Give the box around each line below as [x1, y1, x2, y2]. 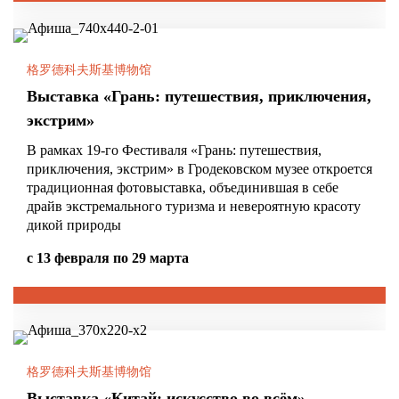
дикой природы [27, 217, 121, 232]
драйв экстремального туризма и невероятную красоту [27, 199, 361, 214]
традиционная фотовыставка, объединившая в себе [27, 180, 338, 195]
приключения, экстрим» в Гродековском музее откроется [27, 161, 372, 176]
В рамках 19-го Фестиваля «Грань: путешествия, [27, 142, 322, 158]
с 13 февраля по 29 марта [27, 250, 189, 265]
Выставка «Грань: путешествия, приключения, [27, 87, 371, 105]
